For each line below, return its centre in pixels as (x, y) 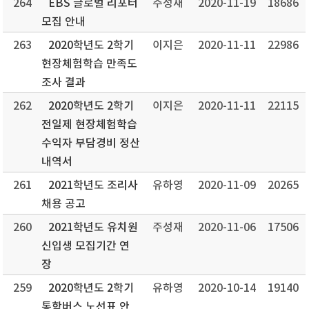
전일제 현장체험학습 (90, 125)
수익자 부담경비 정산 (91, 143)
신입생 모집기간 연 (86, 246)
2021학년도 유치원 (93, 228)
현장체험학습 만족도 (90, 64)
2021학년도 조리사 (93, 186)
